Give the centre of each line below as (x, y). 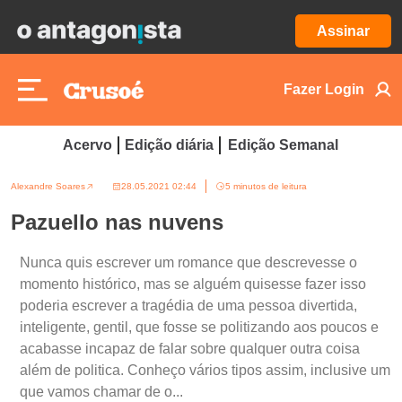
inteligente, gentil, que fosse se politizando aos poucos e (199, 327)
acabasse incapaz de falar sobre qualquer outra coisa (190, 349)
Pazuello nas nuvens (117, 222)
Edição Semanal (283, 145)
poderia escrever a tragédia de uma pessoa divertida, (188, 306)
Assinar (343, 31)
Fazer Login (324, 89)
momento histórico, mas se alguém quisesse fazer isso (193, 284)
